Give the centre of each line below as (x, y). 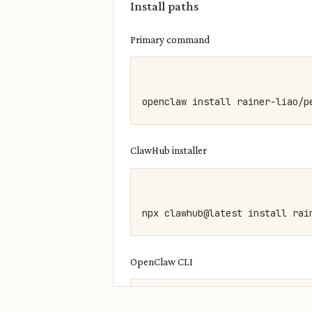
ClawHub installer (169, 151)
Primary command (170, 40)
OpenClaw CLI (162, 262)
